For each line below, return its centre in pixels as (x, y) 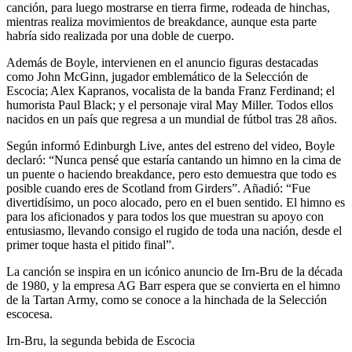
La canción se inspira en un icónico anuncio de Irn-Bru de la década (174, 272)
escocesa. (29, 314)
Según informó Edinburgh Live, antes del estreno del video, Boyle (170, 146)
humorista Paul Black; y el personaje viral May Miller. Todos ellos (170, 105)
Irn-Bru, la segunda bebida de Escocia (101, 341)
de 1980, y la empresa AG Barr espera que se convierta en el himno (173, 286)
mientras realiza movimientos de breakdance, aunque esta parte (161, 22)
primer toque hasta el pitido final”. (90, 245)
